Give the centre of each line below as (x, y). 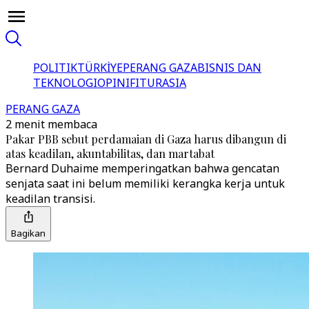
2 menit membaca (51, 124)
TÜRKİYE (100, 68)
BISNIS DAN (229, 68)
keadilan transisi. (50, 199)
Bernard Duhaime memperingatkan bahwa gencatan (142, 168)
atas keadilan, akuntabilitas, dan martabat (110, 153)
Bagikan (28, 233)
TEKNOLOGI (65, 83)
